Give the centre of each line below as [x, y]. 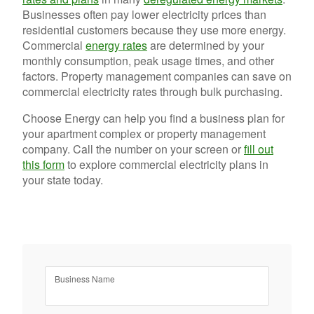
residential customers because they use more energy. [154, 30]
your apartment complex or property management [144, 134]
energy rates [116, 45]
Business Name [85, 278]
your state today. [63, 180]
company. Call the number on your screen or [133, 149]
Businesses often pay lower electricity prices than [144, 14]
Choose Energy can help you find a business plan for [153, 118]
